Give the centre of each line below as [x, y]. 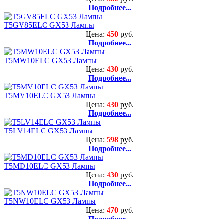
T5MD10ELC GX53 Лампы [50, 166]
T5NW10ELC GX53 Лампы [50, 201]
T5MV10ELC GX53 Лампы [50, 95]
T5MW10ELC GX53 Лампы [50, 60]
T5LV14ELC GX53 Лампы [48, 131]
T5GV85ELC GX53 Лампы [49, 25]
